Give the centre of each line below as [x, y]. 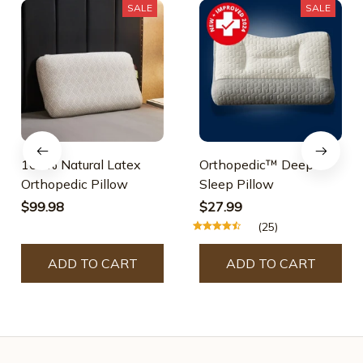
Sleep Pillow [237, 184]
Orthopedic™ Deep [256, 165]
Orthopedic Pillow [75, 184]
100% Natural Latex [81, 165]
